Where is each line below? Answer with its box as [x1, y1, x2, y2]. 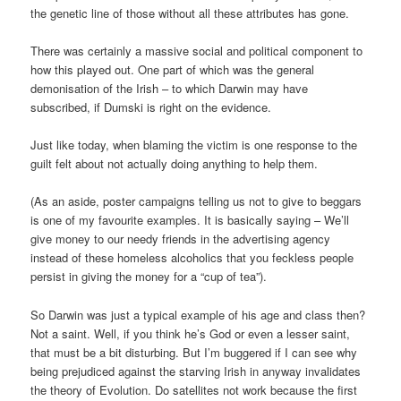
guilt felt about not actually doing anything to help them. [30, 155, 319, 173]
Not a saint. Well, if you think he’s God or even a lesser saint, [30, 324, 351, 342]
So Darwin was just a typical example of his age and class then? [30, 305, 366, 323]
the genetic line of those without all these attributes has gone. [30, 4, 350, 21]
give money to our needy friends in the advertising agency [30, 230, 331, 248]
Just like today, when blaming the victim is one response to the [30, 136, 358, 154]
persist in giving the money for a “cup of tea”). [30, 268, 268, 286]
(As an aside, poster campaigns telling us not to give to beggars [30, 192, 363, 210]
